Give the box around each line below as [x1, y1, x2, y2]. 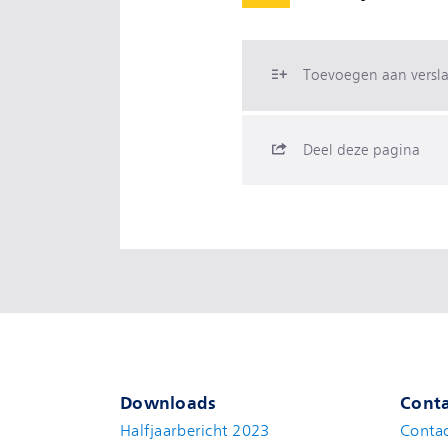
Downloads [120, 393, 217, 413]
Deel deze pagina [303, 141, 420, 159]
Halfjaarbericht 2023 [120, 422, 270, 440]
